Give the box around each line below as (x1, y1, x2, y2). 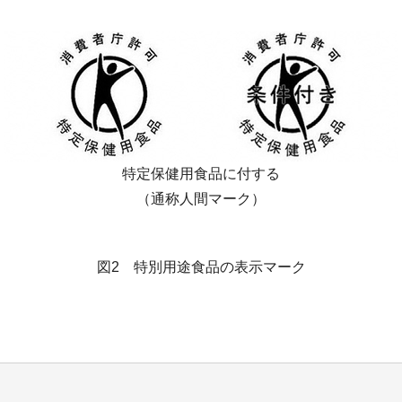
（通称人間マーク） (136, 191, 266, 207)
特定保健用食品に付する (122, 166, 280, 182)
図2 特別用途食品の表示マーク (96, 259, 306, 275)
